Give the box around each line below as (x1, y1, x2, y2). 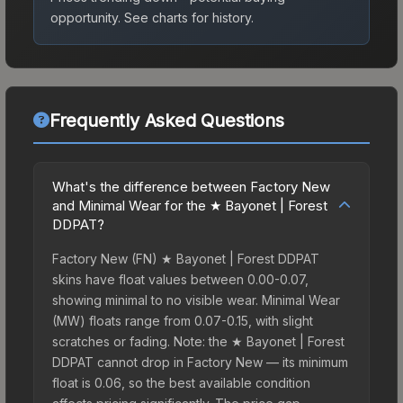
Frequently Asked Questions (49, 109, 284, 131)
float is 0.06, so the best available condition (52, 374, 310, 390)
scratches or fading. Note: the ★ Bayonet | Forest (52, 333, 345, 349)
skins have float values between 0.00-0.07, (52, 271, 309, 287)
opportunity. (50, 9, 121, 25)
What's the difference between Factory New (52, 177, 330, 195)
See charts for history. (121, 9, 254, 25)
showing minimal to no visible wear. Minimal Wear (52, 291, 340, 308)
